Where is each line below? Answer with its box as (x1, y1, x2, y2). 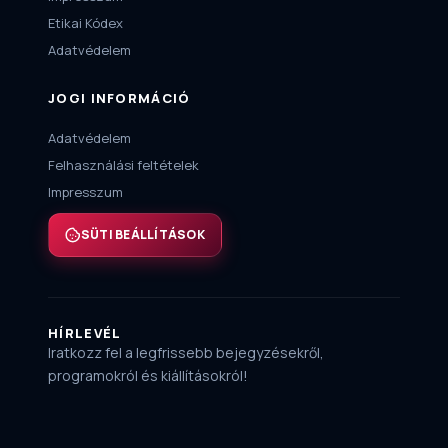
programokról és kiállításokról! (48, 366, 248, 386)
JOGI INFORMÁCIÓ (48, 89, 191, 108)
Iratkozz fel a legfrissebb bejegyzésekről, (48, 343, 324, 363)
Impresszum (48, 183, 123, 202)
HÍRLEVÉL (48, 324, 122, 343)
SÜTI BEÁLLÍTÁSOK (81, 226, 205, 244)
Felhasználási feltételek (48, 156, 199, 175)
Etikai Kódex (48, 14, 123, 33)
